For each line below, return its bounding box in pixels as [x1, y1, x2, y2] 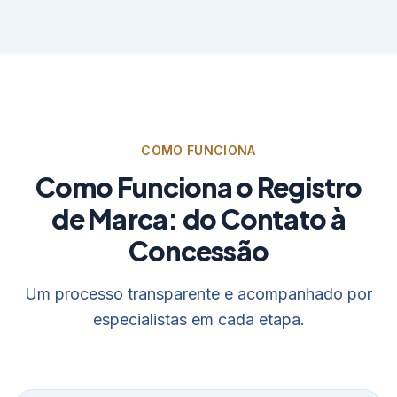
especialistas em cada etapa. [92, 310, 305, 329]
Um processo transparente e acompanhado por [25, 284, 372, 303]
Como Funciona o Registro [35, 170, 362, 204]
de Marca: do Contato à [51, 202, 346, 236]
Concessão [128, 234, 269, 268]
